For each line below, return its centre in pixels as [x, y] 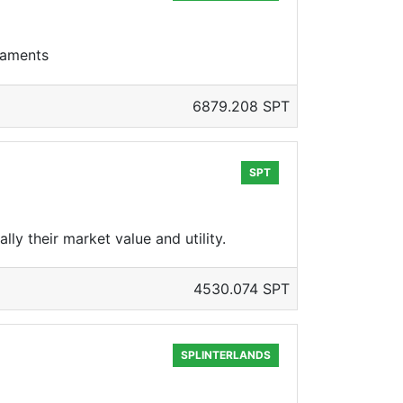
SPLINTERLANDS [226, 355]
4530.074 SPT [242, 289]
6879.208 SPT [241, 106]
